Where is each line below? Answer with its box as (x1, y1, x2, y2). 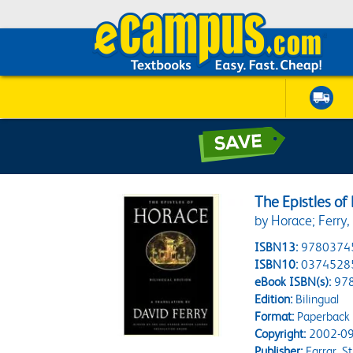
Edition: (255, 292, 293, 307)
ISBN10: (255, 257, 299, 272)
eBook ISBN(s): (255, 274, 332, 289)
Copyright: (255, 326, 307, 341)
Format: (255, 309, 295, 324)
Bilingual (292, 292, 340, 307)
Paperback (294, 309, 351, 324)
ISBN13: (255, 240, 299, 255)
